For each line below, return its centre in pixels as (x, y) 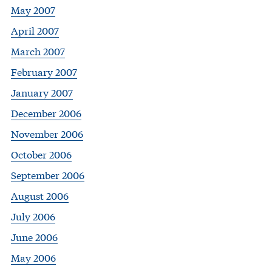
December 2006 (46, 113)
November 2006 (47, 134)
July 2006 (33, 216)
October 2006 (41, 154)
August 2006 (40, 195)
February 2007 (44, 72)
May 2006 (33, 257)
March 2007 (38, 51)
